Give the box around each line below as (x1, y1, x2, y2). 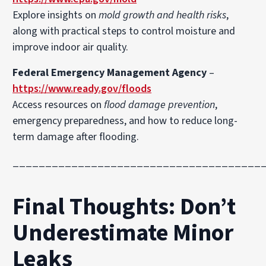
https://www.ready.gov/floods (12, 81, 152, 96)
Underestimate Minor (12, 216, 234, 250)
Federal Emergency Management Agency (12, 65, 207, 80)
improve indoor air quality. (12, 40, 129, 55)
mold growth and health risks (99, 8, 227, 23)
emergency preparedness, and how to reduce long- (12, 113, 238, 128)
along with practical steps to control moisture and (12, 24, 236, 39)
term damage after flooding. (12, 129, 140, 144)
